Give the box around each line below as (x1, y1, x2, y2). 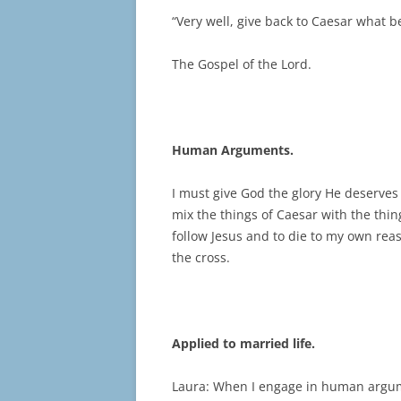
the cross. (172, 249, 230, 267)
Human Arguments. (172, 141, 294, 159)
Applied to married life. (172, 335, 315, 353)
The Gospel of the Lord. (172, 55, 311, 73)
